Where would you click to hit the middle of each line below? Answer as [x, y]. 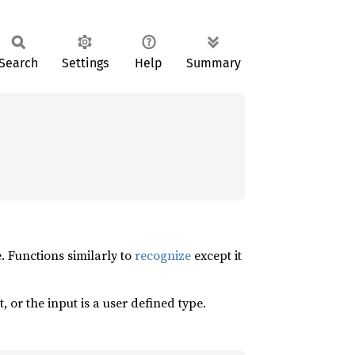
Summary [214, 63]
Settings [85, 63]
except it [216, 255]
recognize [163, 255]
